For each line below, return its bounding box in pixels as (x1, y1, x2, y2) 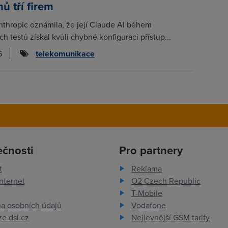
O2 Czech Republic (131, 175, 201, 187)
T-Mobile (131, 187, 162, 199)
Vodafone (131, 199, 166, 211)
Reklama (131, 163, 162, 175)
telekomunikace (36, 48, 95, 60)
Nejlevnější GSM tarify (131, 212, 210, 223)
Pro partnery (119, 142, 183, 159)
